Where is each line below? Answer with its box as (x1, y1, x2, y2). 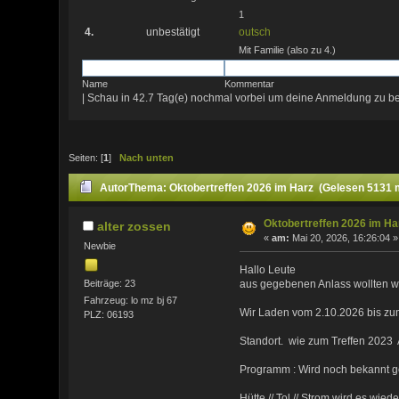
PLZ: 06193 (83, 309, 134, 321)
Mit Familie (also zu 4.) (238, 44, 336, 55)
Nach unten (119, 152, 175, 164)
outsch (238, 25, 271, 38)
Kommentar (224, 77, 274, 89)
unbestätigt (145, 25, 199, 38)
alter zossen (97, 218, 172, 233)
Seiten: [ (69, 152, 104, 164)
